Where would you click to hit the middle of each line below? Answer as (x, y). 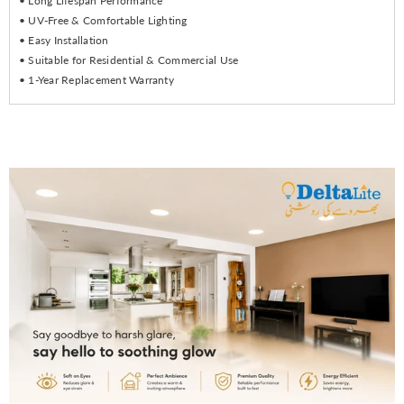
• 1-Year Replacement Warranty (96, 80)
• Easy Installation (64, 41)
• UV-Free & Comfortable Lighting (103, 21)
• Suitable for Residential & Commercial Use (129, 60)
